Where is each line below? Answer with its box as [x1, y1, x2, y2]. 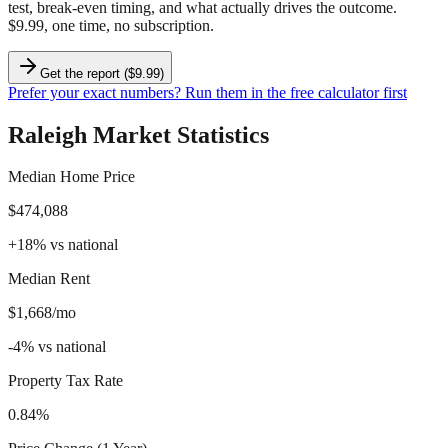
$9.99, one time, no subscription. [8, 16, 214, 34]
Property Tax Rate [8, 372, 123, 390]
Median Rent [8, 270, 90, 288]
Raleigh [8, 121, 87, 148]
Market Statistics [87, 121, 269, 148]
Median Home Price [8, 168, 135, 186]
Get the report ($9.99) [40, 65, 164, 81]
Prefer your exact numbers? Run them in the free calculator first [8, 83, 407, 101]
